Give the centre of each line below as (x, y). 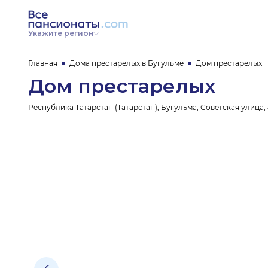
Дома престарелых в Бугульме (127, 63)
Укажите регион (61, 33)
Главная (43, 63)
